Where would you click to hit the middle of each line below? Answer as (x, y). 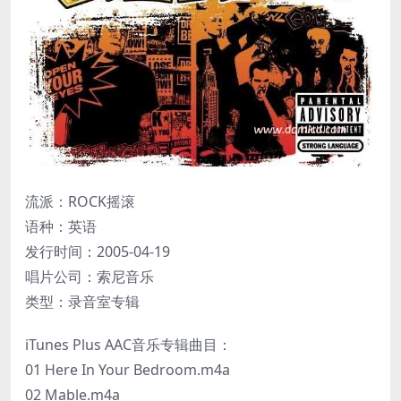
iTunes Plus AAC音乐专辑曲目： (128, 344)
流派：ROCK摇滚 (80, 201)
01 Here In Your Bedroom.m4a (128, 369)
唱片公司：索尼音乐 (90, 276)
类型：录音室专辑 (82, 301)
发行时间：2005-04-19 (98, 251)
